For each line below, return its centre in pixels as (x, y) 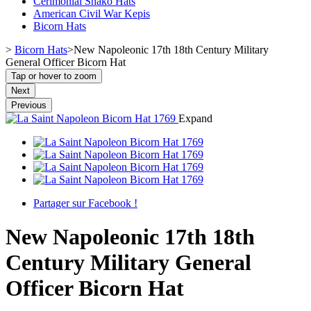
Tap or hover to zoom (54, 76)
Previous (29, 105)
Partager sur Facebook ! (85, 203)
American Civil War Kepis (92, 13)
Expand (195, 118)
